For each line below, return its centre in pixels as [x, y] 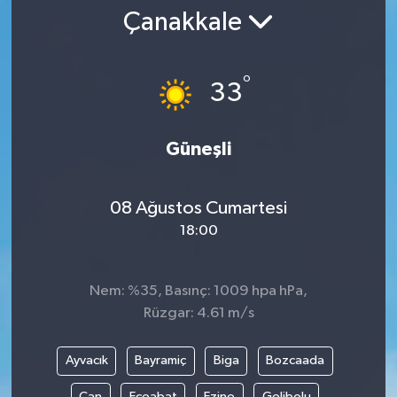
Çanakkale [185, 23]
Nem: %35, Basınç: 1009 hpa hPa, [198, 291]
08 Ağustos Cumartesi [198, 209]
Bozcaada [295, 361]
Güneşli [198, 149]
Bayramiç [160, 361]
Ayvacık [86, 361]
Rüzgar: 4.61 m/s [198, 313]
